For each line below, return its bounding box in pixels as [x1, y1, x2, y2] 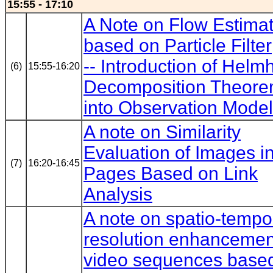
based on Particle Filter [83, 35, 272, 55]
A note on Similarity [83, 122, 241, 142]
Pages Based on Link [83, 163, 258, 183]
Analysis [83, 184, 152, 204]
